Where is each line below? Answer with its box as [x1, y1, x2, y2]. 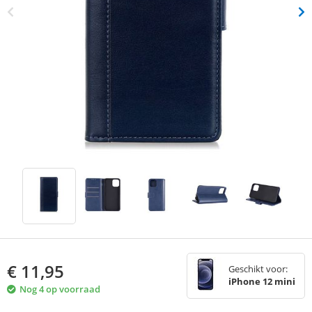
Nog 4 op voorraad [19, 283, 100, 296]
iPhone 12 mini [228, 275, 295, 288]
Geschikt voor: [228, 263, 288, 276]
